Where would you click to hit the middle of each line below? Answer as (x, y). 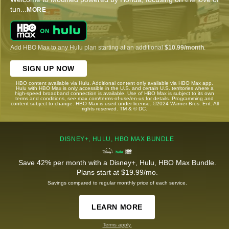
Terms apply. (117, 224)
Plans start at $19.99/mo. (117, 172)
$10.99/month (184, 47)
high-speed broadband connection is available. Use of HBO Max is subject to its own (114, 93)
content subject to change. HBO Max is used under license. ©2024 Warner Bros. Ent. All (114, 103)
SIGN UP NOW (49, 68)
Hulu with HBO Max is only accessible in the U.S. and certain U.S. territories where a (114, 88)
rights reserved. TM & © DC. (114, 108)
